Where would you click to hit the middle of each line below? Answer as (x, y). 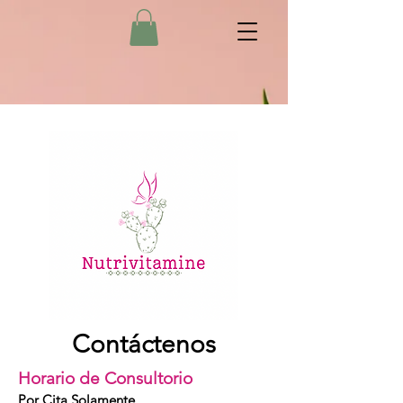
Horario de (59, 378)
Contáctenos (144, 344)
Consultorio (146, 378)
